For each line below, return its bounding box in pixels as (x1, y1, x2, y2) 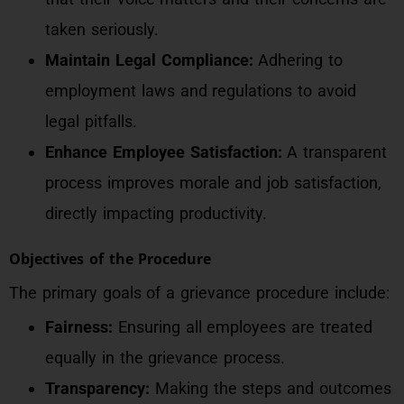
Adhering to (252, 50, 344, 69)
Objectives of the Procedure (9, 249, 212, 269)
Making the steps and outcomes (150, 379, 391, 398)
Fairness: (45, 317, 113, 336)
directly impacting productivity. (45, 204, 267, 223)
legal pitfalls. (45, 112, 137, 131)
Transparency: (45, 379, 150, 398)
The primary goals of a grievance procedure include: (9, 283, 390, 302)
